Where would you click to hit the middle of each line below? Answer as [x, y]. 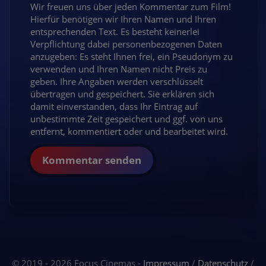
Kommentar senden [92, 160]
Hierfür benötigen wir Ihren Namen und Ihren [123, 19]
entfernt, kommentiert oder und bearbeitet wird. [129, 131]
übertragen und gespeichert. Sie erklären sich [122, 94]
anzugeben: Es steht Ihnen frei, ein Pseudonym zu [132, 56]
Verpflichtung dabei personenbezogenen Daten [126, 44]
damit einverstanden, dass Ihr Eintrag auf [114, 106]
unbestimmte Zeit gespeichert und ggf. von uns [126, 118]
